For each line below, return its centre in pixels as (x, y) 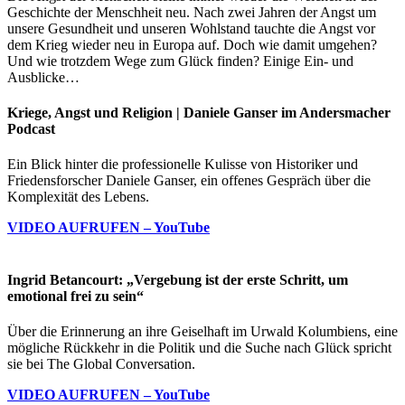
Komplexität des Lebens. (78, 197)
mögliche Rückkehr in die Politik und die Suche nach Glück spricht (199, 347)
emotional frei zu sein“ (75, 296)
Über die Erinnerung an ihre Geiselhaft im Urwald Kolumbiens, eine (202, 331)
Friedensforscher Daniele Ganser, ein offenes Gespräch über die (189, 181)
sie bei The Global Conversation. (101, 363)
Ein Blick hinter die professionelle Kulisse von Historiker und (183, 165)
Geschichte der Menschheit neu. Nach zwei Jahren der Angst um (192, 12)
